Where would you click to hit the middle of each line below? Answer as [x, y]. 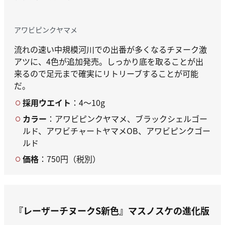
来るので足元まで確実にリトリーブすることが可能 [106, 74]
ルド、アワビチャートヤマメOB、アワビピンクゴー [117, 131]
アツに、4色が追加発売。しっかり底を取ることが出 [109, 62]
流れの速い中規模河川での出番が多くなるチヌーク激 [110, 49]
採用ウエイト [47, 103]
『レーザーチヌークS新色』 [71, 211]
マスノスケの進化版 [169, 211]
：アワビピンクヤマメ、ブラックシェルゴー [127, 119]
